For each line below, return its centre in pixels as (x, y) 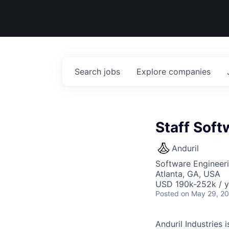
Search (89, 72)
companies (190, 72)
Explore (153, 72)
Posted (167, 193)
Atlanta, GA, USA (188, 174)
